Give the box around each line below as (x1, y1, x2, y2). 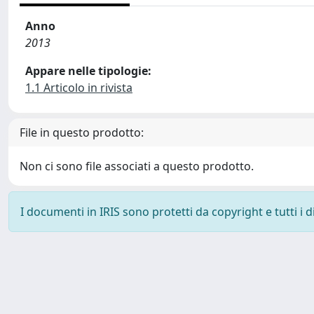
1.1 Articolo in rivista (25, 80, 132, 95)
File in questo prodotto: (20, 125, 144, 140)
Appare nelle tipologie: (25, 63, 151, 78)
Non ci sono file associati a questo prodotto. (20, 158, 254, 174)
